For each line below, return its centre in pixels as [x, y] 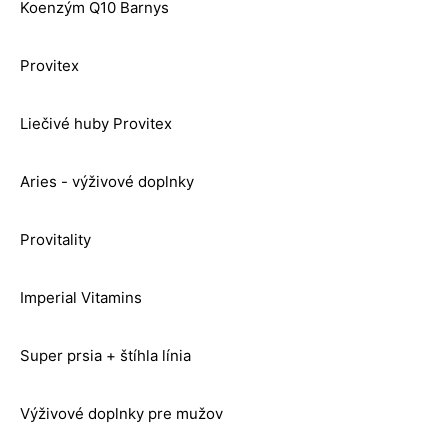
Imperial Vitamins [81, 298]
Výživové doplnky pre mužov [121, 414]
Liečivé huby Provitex [96, 124]
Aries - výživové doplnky [107, 182]
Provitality [55, 240]
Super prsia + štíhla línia [105, 356]
